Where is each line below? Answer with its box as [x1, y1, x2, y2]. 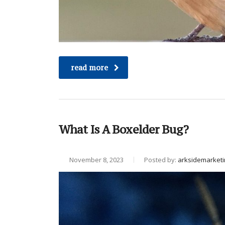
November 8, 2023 [68, 155, 124, 165]
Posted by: [144, 155, 178, 165]
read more [71, 63, 108, 73]
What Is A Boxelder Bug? [59, 122, 188, 137]
